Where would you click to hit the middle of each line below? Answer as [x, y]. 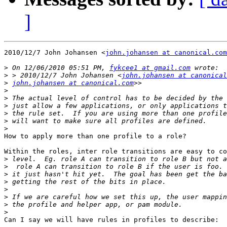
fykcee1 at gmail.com [150, 68]
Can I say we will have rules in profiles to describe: [111, 220]
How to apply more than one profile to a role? [95, 136]
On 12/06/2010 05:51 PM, [59, 68]
